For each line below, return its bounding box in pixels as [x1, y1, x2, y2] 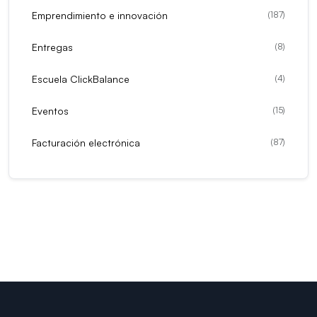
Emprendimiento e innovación [32, 8, 168, 21]
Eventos [32, 104, 69, 117]
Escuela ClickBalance [32, 72, 129, 85]
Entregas [32, 40, 73, 53]
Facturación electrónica [32, 136, 140, 149]
